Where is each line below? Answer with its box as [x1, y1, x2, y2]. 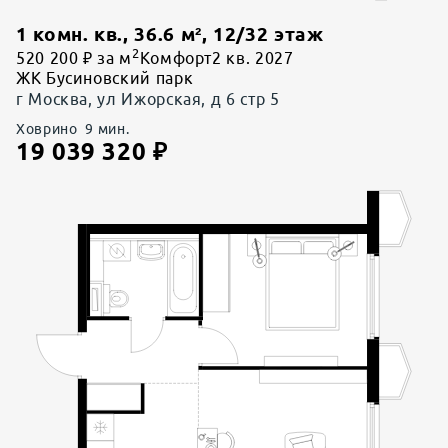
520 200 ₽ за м [16, 49, 132, 68]
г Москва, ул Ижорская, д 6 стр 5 [16, 90, 280, 109]
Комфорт [139, 49, 213, 68]
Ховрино [16, 121, 78, 138]
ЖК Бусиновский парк [16, 69, 194, 88]
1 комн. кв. [16, 23, 124, 45]
